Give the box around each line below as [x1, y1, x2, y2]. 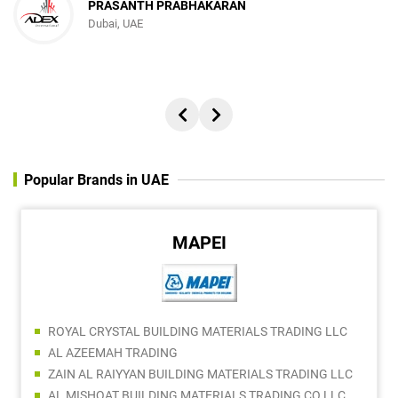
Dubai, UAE [88, 17, 143, 31]
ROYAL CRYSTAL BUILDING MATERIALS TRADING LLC [48, 323, 347, 338]
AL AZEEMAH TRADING [48, 345, 178, 360]
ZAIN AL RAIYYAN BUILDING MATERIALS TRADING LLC [48, 366, 353, 381]
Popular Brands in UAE [24, 171, 169, 188]
